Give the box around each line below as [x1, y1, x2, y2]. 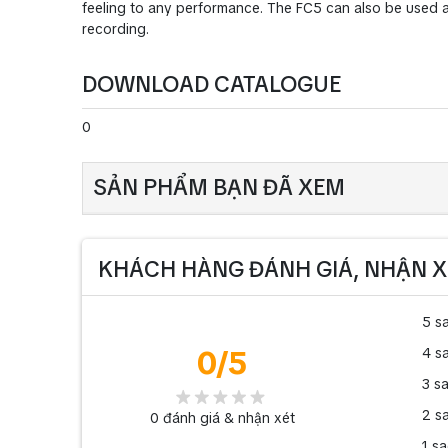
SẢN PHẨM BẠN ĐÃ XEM [93, 172, 345, 202]
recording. [82, 19, 149, 38]
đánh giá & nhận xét [158, 409, 295, 428]
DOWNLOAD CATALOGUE [82, 69, 341, 99]
